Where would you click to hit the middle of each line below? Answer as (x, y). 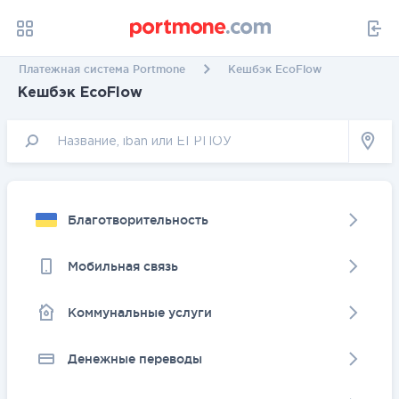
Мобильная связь (123, 266)
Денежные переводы (135, 359)
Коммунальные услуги (140, 313)
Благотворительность (138, 220)
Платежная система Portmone (102, 69)
